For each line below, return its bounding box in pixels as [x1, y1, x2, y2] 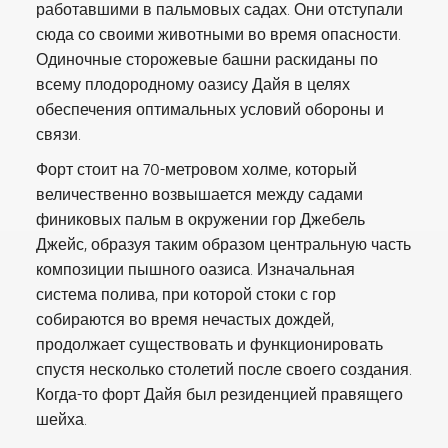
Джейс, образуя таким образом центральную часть [36, 229, 411, 261]
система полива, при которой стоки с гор [36, 279, 336, 311]
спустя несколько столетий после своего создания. [36, 354, 412, 386]
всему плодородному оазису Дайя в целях [36, 69, 350, 101]
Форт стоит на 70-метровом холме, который [36, 154, 357, 186]
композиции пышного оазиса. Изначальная [36, 254, 355, 286]
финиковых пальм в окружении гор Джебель [36, 204, 365, 236]
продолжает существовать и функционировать [36, 329, 383, 361]
